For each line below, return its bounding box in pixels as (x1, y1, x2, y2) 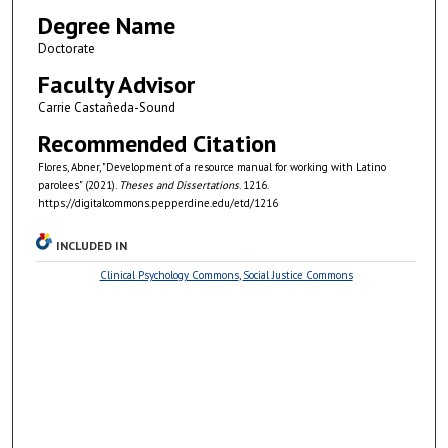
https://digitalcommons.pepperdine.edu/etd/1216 (37, 195, 278, 210)
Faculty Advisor (37, 68, 195, 100)
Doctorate (37, 39, 95, 57)
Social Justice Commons (242, 267, 353, 282)
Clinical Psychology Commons (99, 267, 239, 282)
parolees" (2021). (37, 177, 119, 192)
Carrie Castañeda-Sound (37, 98, 175, 116)
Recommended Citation (37, 127, 276, 159)
